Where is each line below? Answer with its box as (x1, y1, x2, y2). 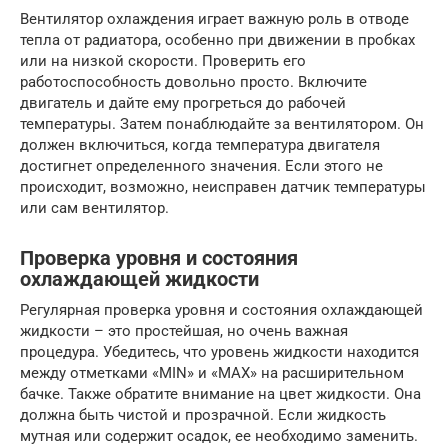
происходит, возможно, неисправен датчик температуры (20, 178, 426, 197)
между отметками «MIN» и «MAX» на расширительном (20, 364, 404, 383)
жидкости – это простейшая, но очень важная (20, 322, 348, 341)
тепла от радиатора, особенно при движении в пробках (20, 31, 415, 50)
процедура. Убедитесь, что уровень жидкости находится (20, 343, 419, 362)
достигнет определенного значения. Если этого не (20, 157, 383, 176)
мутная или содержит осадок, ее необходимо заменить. (20, 427, 418, 446)
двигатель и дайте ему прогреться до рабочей (20, 94, 346, 113)
